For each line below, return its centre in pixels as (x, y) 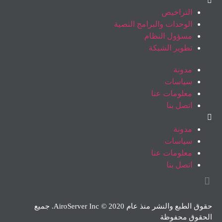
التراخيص (177, 12)
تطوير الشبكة (170, 48)
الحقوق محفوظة (186, 217)
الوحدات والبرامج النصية (153, 24)
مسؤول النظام (168, 36)
